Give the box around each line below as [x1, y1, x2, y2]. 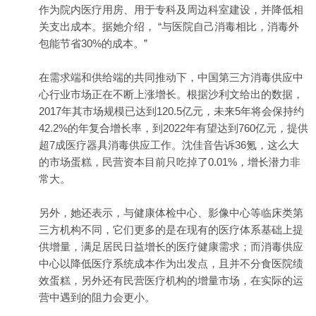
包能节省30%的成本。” [39, 37, 147, 49]
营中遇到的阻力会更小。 [39, 291, 155, 303]
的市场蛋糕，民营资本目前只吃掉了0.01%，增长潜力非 [39, 155, 300, 168]
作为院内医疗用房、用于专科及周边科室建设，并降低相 [39, 3, 303, 16]
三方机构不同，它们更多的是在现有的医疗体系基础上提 [39, 223, 303, 236]
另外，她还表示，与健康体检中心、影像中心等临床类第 [39, 206, 303, 219]
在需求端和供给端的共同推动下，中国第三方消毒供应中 [39, 71, 303, 83]
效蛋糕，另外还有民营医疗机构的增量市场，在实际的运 [39, 274, 303, 286]
